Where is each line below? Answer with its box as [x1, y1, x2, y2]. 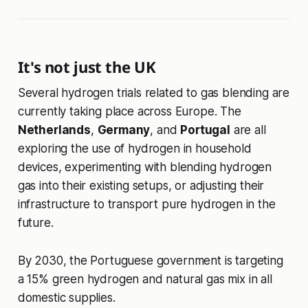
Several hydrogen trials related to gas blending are [17, 86, 290, 100]
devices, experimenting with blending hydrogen [17, 160, 272, 175]
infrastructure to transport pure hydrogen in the [17, 197, 276, 212]
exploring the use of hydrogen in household [17, 142, 252, 156]
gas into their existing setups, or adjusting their [17, 179, 265, 193]
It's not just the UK [17, 56, 156, 78]
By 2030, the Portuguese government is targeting [17, 254, 283, 268]
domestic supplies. [17, 291, 115, 305]
